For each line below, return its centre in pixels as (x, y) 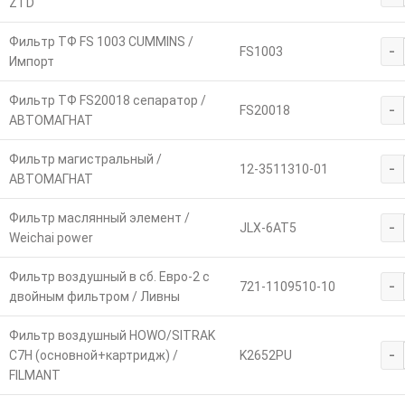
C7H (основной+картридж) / (93, 356)
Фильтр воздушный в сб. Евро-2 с (109, 277)
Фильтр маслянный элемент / (99, 218)
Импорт (31, 62)
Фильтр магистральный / (85, 160)
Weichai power (51, 238)
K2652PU (265, 356)
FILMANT (34, 376)
